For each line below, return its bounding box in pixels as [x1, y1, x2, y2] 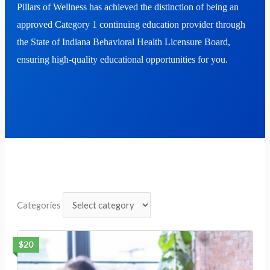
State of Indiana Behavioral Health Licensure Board [30, 37, 228, 48]
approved [16, 19, 55, 30]
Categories [16, 199, 61, 210]
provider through [178, 19, 245, 30]
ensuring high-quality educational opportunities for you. [16, 54, 230, 65]
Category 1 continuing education [54, 19, 179, 30]
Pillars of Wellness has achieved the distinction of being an [16, 2, 239, 13]
